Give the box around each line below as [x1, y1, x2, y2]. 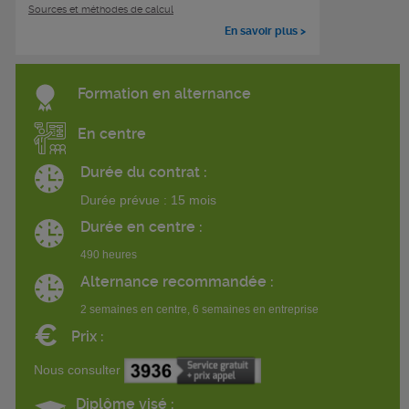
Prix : [71, 327, 104, 345]
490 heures [79, 247, 137, 261]
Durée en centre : [79, 217, 203, 236]
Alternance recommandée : [79, 272, 274, 290]
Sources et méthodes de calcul [28, 3, 173, 16]
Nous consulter [34, 362, 124, 377]
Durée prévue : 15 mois [79, 192, 220, 207]
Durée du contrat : [79, 163, 207, 181]
